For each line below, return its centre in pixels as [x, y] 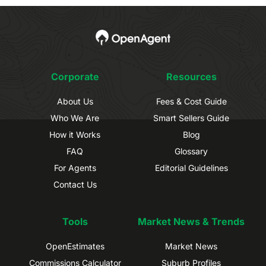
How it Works [75, 134]
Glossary [191, 151]
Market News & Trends [191, 221]
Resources [191, 76]
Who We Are [75, 118]
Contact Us [75, 184]
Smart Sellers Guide [191, 118]
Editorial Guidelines [191, 167]
